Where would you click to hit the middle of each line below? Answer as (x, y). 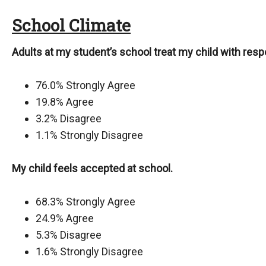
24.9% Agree (65, 218)
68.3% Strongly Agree (85, 202)
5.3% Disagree (69, 235)
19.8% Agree (65, 102)
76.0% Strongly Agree (85, 85)
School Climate (71, 25)
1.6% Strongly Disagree (89, 251)
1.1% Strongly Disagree (89, 135)
